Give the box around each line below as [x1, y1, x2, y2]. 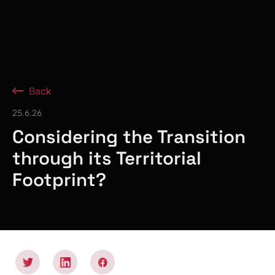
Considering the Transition [12, 125, 246, 149]
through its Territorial [12, 147, 201, 171]
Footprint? [12, 168, 106, 192]
